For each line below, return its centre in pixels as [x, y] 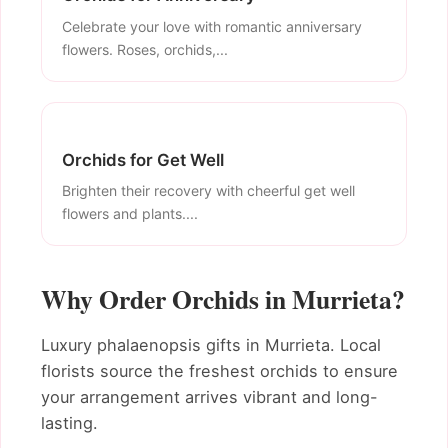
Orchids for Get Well [143, 159]
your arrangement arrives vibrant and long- [209, 397]
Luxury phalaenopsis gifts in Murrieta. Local [211, 345]
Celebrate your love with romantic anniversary [212, 26]
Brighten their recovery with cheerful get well [208, 191]
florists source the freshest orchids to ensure [219, 371]
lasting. [69, 423]
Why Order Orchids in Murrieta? [223, 299]
